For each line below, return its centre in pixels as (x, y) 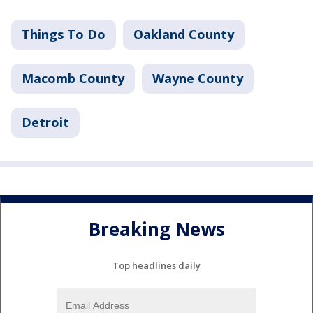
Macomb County (73, 78)
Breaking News (156, 230)
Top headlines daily (156, 265)
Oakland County (184, 34)
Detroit (45, 122)
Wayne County (198, 78)
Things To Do (64, 34)
